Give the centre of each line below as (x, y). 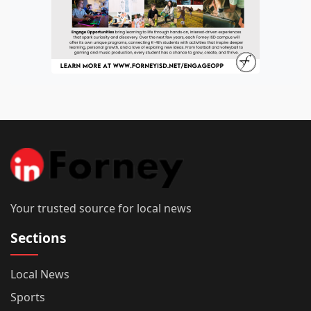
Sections (39, 237)
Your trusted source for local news (101, 208)
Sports (28, 297)
